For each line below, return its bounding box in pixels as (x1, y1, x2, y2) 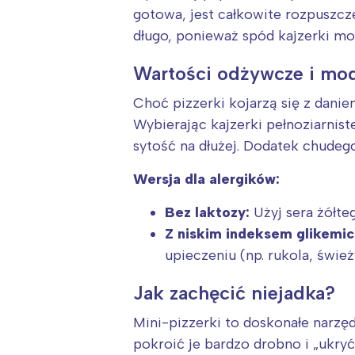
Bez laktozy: (165, 203, 250, 221)
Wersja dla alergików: (133, 170, 280, 188)
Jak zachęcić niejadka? (133, 281, 335, 304)
